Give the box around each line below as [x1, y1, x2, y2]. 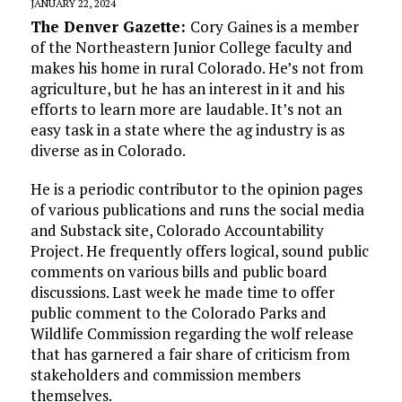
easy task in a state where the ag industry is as [30, 119, 345, 141]
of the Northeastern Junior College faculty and [30, 37, 353, 58]
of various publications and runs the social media [30, 199, 364, 221]
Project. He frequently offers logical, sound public [30, 240, 369, 262]
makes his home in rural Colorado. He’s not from [30, 57, 363, 79]
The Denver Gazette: [30, 16, 190, 38]
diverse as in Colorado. [30, 140, 186, 162]
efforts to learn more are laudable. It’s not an [30, 99, 342, 120]
